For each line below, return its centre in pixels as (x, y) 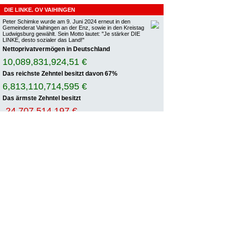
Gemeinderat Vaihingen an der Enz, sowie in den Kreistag (73, 28)
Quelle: (12, 122)
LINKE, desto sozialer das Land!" (43, 40)
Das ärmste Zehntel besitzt (42, 98)
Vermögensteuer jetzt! (47, 122)
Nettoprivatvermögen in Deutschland (56, 49)
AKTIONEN (24, 162)
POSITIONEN (27, 213)
